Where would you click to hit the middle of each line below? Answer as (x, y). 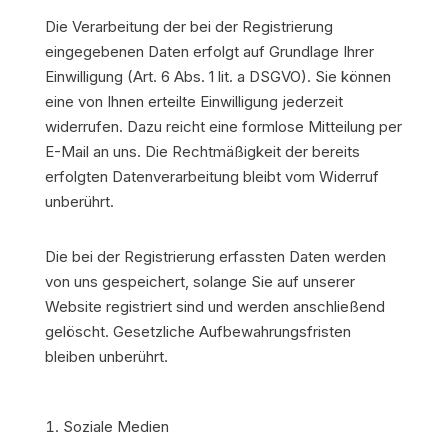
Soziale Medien (115, 426)
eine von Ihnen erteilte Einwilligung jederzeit (193, 101)
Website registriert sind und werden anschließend (214, 306)
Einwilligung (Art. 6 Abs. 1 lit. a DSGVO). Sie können (217, 76)
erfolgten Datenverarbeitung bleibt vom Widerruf (211, 176)
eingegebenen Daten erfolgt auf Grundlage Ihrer (209, 51)
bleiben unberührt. (106, 356)
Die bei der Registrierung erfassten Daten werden (215, 256)
